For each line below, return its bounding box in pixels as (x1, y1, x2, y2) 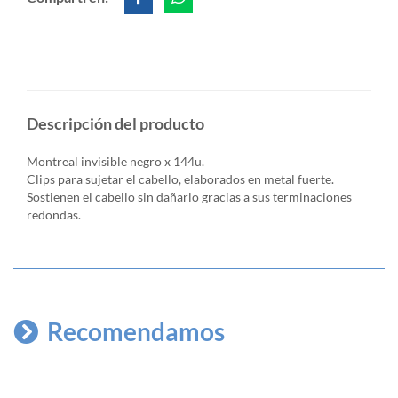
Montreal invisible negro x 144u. (27, 154, 204, 170)
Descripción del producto (27, 114, 204, 134)
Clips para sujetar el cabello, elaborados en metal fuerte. (27, 171, 334, 187)
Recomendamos (47, 316, 225, 347)
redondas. (27, 207, 81, 223)
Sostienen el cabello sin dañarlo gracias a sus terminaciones (27, 189, 352, 205)
